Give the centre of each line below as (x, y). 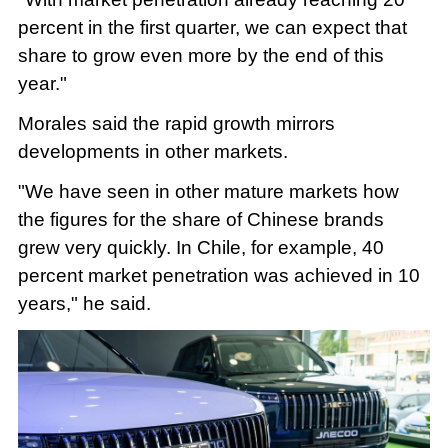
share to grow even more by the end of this (200, 55)
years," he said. (84, 303)
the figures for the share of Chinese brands (200, 219)
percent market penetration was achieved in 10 (218, 275)
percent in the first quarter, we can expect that (212, 27)
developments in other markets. (152, 151)
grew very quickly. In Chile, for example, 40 (200, 247)
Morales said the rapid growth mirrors (176, 123)
